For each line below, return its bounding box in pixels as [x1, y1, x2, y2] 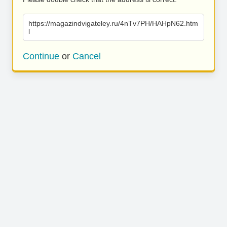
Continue [23, 51, 59, 61]
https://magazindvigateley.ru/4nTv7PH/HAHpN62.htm [28, 19, 198, 27]
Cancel [72, 51, 101, 61]
